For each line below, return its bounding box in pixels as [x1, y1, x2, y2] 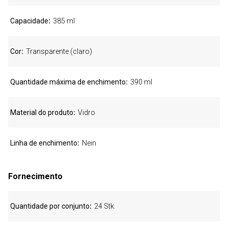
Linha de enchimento [10, 139, 77, 147]
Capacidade [10, 17, 48, 25]
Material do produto [10, 108, 73, 117]
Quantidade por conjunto [10, 202, 90, 210]
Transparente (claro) [26, 47, 92, 55]
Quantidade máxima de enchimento [10, 78, 126, 86]
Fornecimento [8, 172, 63, 181]
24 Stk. [94, 202, 116, 210]
